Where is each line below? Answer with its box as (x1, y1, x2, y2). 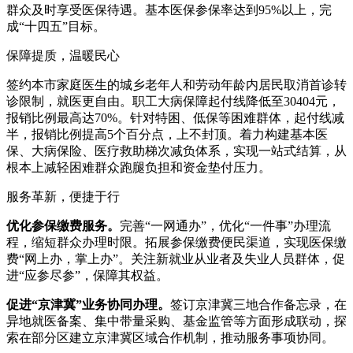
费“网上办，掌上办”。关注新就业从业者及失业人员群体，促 (6, 251, 345, 266)
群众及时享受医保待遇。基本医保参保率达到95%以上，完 (6, 2, 332, 17)
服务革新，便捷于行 (6, 189, 120, 203)
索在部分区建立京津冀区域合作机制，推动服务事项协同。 (6, 330, 334, 344)
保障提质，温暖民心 (6, 48, 120, 62)
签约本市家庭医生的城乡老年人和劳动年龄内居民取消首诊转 (6, 77, 347, 91)
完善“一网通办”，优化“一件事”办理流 (120, 218, 331, 232)
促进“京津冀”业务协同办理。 (6, 297, 170, 311)
